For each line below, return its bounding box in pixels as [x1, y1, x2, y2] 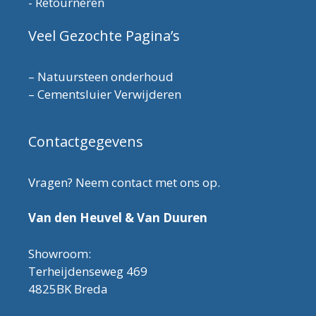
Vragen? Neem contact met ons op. [28, 174, 220, 190]
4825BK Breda [28, 280, 108, 297]
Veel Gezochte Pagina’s [28, 25, 180, 45]
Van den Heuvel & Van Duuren [28, 209, 207, 226]
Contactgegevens [28, 131, 143, 151]
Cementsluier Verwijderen [37, 85, 181, 102]
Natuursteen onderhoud [37, 68, 174, 85]
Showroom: [28, 245, 91, 262]
